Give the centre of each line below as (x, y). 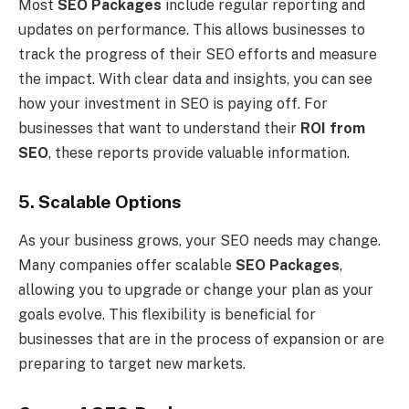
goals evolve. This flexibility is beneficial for (167, 314)
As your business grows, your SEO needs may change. (199, 240)
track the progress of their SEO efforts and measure (198, 55)
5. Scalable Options (100, 202)
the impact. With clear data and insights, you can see (195, 79)
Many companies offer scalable (127, 265)
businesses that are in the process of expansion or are (201, 339)
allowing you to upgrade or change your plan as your (196, 289)
